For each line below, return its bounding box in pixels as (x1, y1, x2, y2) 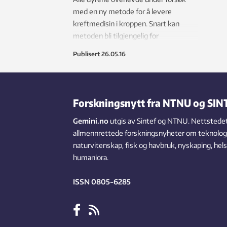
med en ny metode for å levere (73, 7, 172, 16)
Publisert (73, 50, 100, 58)
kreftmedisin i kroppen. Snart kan (73, 19, 179, 28)
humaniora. (73, 153, 108, 162)
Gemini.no (73, 117, 108, 126)
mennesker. (73, 44, 111, 53)
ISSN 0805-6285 (73, 177, 131, 186)
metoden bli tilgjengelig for (73, 31, 159, 41)
